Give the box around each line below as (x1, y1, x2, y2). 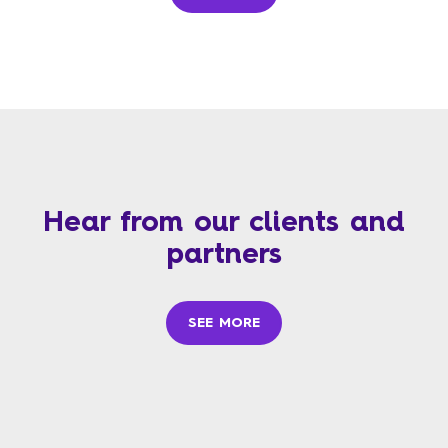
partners (166, 235, 282, 270)
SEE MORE (188, 313, 260, 331)
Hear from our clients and (43, 203, 405, 238)
